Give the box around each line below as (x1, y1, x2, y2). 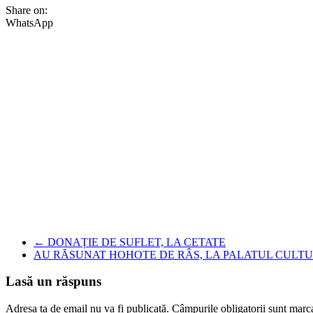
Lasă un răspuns (6, 274, 101, 289)
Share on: (6, 3, 48, 16)
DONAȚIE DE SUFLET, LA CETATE (45, 235, 226, 248)
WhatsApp (6, 16, 53, 29)
